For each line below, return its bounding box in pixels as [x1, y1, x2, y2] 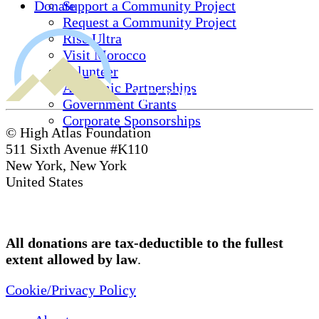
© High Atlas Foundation [6, 125, 151, 141]
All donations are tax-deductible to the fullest [6, 235, 283, 251]
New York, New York [6, 157, 127, 174]
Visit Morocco [63, 47, 146, 63]
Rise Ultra [63, 31, 122, 47]
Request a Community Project [63, 14, 236, 31]
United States [6, 174, 83, 190]
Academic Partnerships [63, 80, 197, 96]
